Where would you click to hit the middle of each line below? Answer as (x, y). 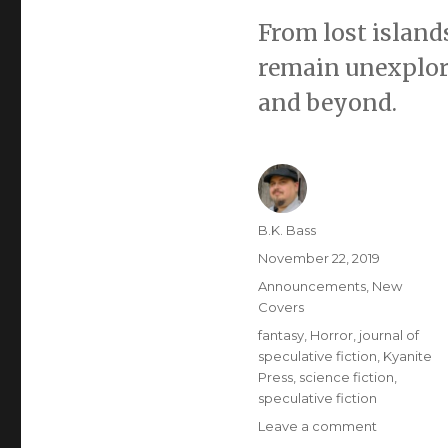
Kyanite (407, 355)
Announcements (311, 285)
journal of (388, 334)
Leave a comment (317, 425)
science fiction (346, 376)
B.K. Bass (286, 229)
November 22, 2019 (318, 257)
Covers (280, 306)
